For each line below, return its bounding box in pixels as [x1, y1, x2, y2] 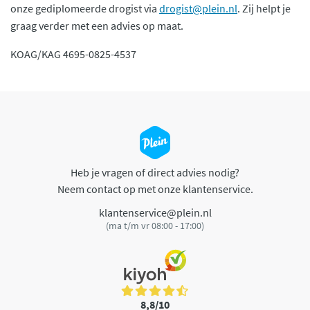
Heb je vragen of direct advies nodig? [71, 165, 239, 180]
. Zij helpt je [237, 1, 291, 16]
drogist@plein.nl [159, 1, 237, 16]
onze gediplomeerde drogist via [10, 1, 159, 16]
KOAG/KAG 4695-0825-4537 [10, 47, 136, 62]
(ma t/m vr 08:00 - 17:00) [106, 219, 204, 232]
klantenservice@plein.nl [98, 205, 212, 219]
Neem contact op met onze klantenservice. [57, 182, 253, 197]
